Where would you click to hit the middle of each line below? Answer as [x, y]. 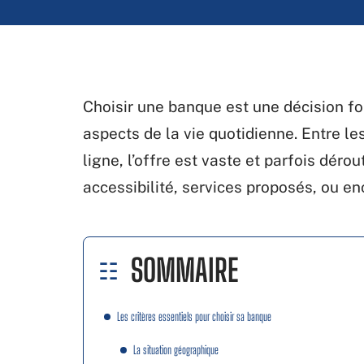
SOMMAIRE [184, 270]
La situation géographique [176, 350]
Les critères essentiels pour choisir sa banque [194, 316]
